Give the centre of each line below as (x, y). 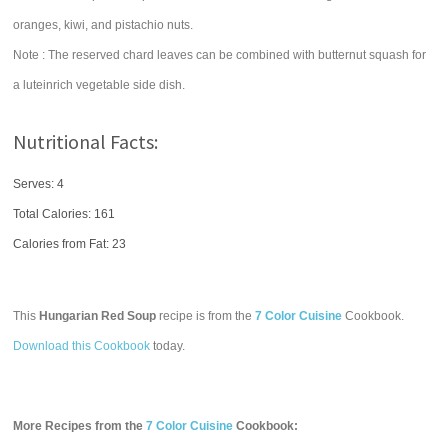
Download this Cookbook (82, 346)
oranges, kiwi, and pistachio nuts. (103, 25)
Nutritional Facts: (86, 141)
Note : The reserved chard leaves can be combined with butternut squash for (220, 55)
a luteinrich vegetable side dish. (99, 85)
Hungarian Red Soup (98, 316)
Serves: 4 (39, 184)
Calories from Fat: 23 (70, 244)
